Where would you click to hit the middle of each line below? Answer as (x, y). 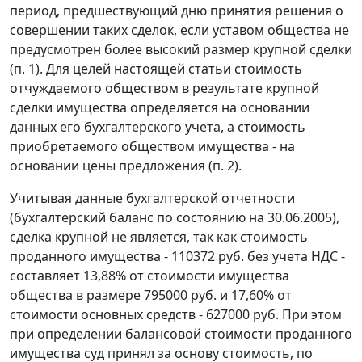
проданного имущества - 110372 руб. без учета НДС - (177, 257)
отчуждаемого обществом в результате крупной (164, 88)
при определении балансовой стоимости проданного (181, 334)
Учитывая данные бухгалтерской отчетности (152, 198)
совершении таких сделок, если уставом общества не (179, 30)
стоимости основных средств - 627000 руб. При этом (176, 315)
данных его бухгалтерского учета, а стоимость (158, 127)
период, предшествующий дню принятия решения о (177, 11)
